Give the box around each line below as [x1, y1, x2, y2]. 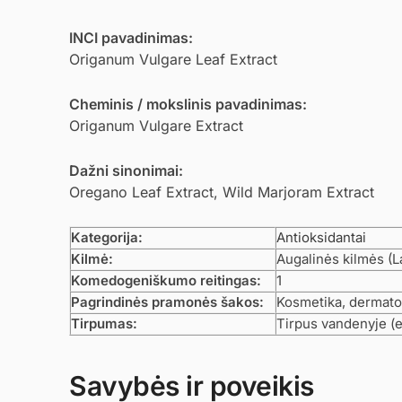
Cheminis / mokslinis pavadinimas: [69, 94, 307, 113]
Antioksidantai [276, 228, 366, 246]
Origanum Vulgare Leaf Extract [69, 50, 277, 68]
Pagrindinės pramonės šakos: [71, 293, 264, 310]
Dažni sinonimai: [69, 161, 183, 179]
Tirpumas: [71, 314, 137, 332]
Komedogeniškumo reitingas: [71, 271, 261, 289]
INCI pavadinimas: [69, 29, 193, 47]
